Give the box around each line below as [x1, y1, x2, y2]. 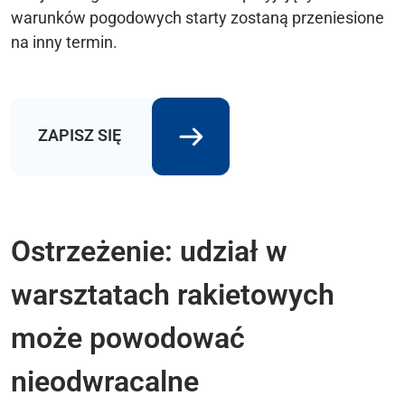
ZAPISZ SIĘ [38, 125, 125, 145]
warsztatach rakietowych [11, 277, 334, 312]
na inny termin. [11, 32, 118, 52]
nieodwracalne [11, 363, 199, 399]
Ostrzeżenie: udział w [11, 233, 287, 268]
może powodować [11, 320, 245, 355]
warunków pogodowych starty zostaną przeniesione [11, 7, 384, 27]
